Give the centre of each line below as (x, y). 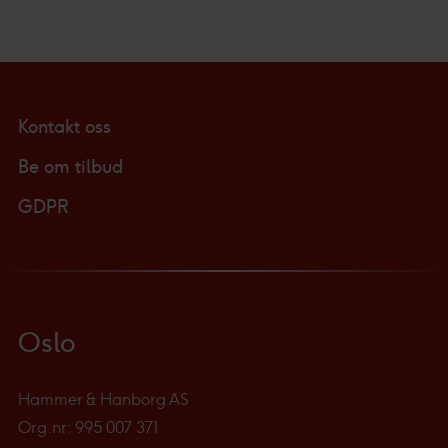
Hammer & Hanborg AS (103, 399)
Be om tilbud (70, 166)
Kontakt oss (64, 126)
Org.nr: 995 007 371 (88, 427)
